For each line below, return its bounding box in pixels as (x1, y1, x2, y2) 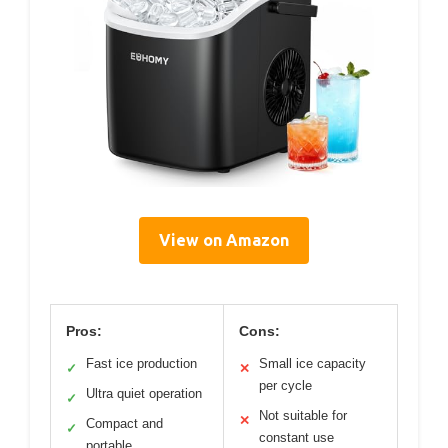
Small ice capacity (259, 355, 366, 371)
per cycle (259, 377, 312, 393)
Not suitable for (259, 407, 347, 423)
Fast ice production (86, 355, 197, 371)
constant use (259, 429, 334, 445)
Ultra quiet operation (86, 385, 202, 401)
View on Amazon (159, 230, 289, 249)
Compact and (86, 415, 163, 431)
